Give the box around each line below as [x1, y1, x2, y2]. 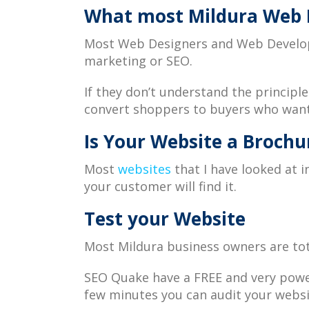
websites [118, 161, 175, 177]
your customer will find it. [84, 178, 237, 195]
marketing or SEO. [84, 52, 192, 69]
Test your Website [84, 206, 246, 231]
